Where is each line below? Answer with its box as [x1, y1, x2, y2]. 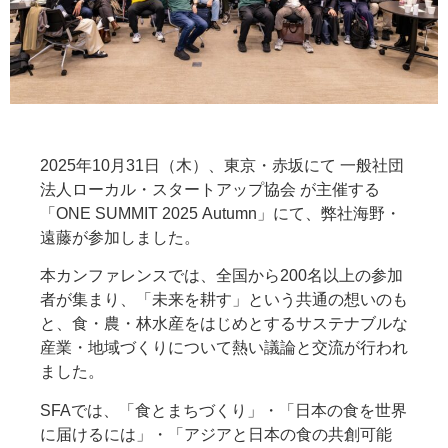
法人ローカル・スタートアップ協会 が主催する [40, 180, 380, 198]
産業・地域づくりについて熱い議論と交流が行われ [40, 339, 408, 357]
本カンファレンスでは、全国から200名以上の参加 [40, 267, 403, 285]
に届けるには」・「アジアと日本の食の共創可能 [40, 425, 392, 443]
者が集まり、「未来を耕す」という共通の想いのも [40, 291, 408, 309]
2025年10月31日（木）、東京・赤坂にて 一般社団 [40, 156, 404, 174]
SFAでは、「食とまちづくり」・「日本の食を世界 [40, 401, 407, 419]
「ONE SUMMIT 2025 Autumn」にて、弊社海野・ [40, 204, 401, 222]
